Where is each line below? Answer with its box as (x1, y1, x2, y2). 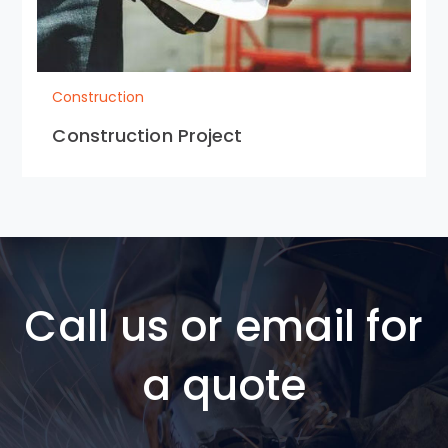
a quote (141, 356, 307, 415)
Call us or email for (24, 297, 424, 356)
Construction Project (52, 123, 243, 148)
